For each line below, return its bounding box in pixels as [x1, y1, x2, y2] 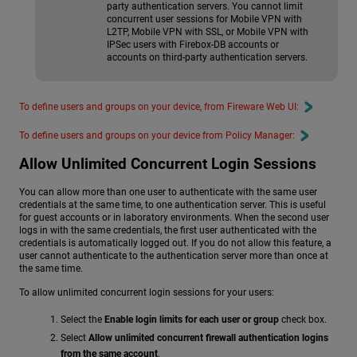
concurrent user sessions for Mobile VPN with [107, 14, 302, 25]
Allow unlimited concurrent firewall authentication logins [88, 332, 328, 344]
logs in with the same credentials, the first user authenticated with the [19, 225, 316, 237]
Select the [61, 313, 104, 325]
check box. [279, 313, 327, 325]
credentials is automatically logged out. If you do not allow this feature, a [19, 237, 331, 249]
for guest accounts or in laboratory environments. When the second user [19, 212, 329, 224]
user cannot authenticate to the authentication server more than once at [19, 250, 328, 262]
